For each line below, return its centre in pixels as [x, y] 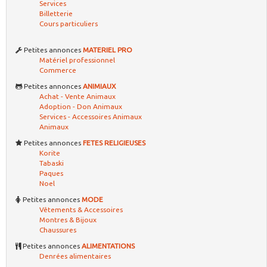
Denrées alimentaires [75, 256]
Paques [51, 173]
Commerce [58, 70]
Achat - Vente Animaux [77, 96]
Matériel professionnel [77, 60]
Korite [50, 153]
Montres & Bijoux [68, 220]
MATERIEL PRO [108, 50]
